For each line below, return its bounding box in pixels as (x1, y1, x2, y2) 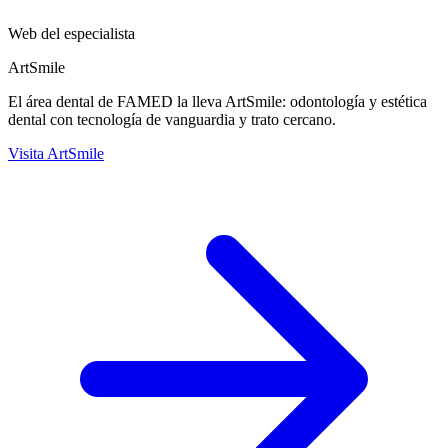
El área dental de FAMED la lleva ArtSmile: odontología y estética (8, 92, 427, 110)
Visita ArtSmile (8, 144, 104, 162)
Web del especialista (8, 24, 135, 42)
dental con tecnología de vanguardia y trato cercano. (8, 110, 336, 128)
